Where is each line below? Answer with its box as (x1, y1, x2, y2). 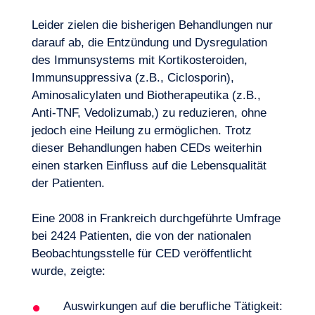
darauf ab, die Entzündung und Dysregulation (31, 36, 267, 49)
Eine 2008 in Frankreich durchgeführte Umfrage (31, 212, 281, 225)
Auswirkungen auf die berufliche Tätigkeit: (63, 300, 283, 313)
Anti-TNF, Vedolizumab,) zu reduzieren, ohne (31, 106, 266, 120)
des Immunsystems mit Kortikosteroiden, (31, 53, 247, 67)
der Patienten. (31, 176, 105, 190)
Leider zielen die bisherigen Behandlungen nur (31, 18, 273, 32)
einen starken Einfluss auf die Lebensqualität (31, 159, 266, 172)
